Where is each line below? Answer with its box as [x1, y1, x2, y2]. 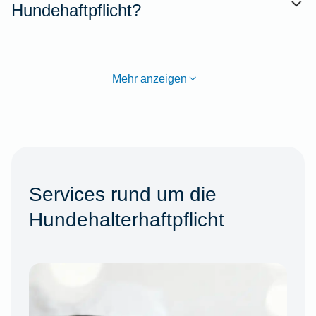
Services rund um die [28, 183, 217, 206]
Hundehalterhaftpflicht [28, 208, 224, 231]
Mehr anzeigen [111, 72, 187, 85]
